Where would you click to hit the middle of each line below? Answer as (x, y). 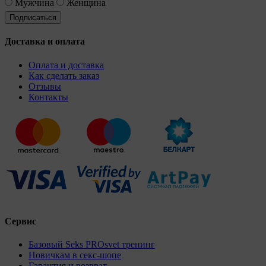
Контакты (48, 97)
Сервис (20, 221)
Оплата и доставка (66, 65)
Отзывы (45, 86)
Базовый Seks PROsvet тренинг (92, 245)
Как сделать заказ (64, 75)
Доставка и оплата (45, 42)
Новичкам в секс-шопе (75, 255)
